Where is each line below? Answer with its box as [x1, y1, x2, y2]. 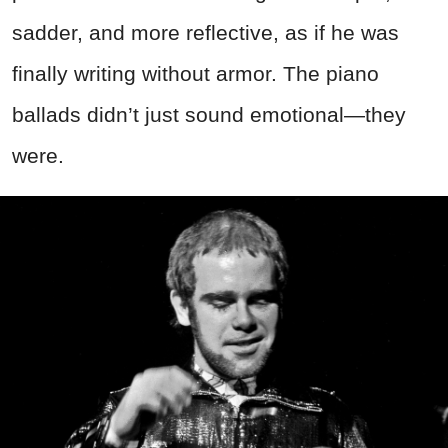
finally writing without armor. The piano [12, 62, 379, 86]
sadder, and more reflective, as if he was [12, 21, 399, 45]
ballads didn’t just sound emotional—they [12, 103, 406, 127]
